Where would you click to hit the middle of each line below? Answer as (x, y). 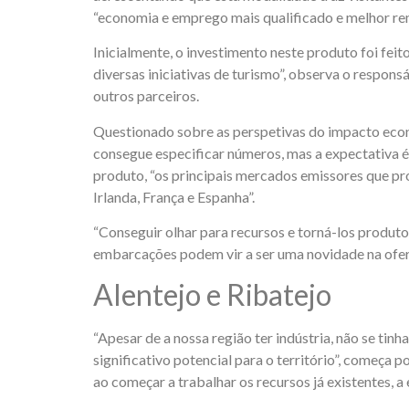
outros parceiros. (146, 96)
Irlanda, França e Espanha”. (174, 196)
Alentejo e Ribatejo (212, 295)
